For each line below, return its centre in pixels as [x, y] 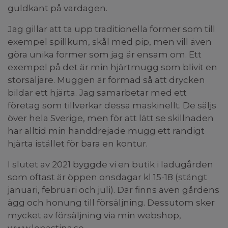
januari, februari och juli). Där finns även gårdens [113, 190]
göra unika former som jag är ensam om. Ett [105, 54]
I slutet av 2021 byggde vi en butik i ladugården [110, 164]
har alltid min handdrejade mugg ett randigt [106, 131]
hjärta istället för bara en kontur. [78, 144]
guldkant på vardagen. [59, 8]
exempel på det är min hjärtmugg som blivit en [112, 67]
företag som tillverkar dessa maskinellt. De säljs [112, 105]
